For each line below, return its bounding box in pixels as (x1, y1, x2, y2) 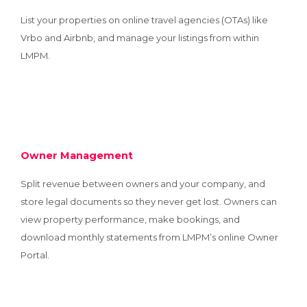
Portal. (21, 249, 49, 260)
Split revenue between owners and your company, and (21, 177, 265, 189)
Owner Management (21, 149, 133, 162)
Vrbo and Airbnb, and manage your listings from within (21, 32, 259, 44)
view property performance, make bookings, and (21, 213, 240, 225)
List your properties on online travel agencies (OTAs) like (21, 14, 268, 26)
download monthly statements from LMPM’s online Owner (21, 231, 278, 243)
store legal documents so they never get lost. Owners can (21, 195, 277, 207)
